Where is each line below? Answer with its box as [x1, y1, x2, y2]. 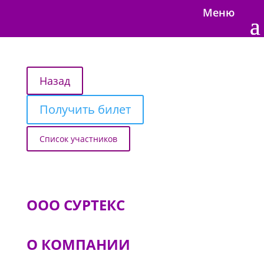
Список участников [39, 133, 117, 144]
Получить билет [39, 101, 131, 117]
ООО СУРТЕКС [26, 195, 125, 214]
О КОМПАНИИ [26, 235, 130, 254]
